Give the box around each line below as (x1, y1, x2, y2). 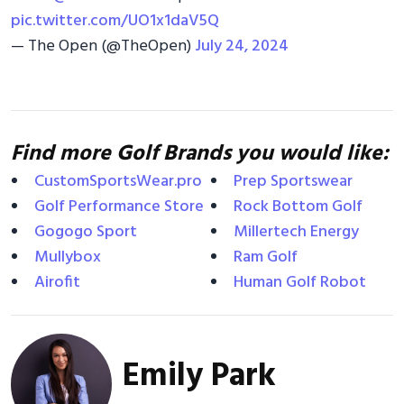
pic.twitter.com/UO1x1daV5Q (11, 7, 219, 34)
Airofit (34, 269, 80, 296)
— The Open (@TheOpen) (11, 32, 195, 60)
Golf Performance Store (34, 193, 204, 220)
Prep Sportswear (234, 168, 353, 195)
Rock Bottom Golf (234, 193, 363, 220)
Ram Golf (234, 243, 298, 271)
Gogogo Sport (34, 218, 137, 245)
